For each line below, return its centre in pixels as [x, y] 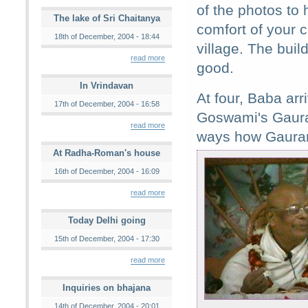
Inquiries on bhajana [107, 288]
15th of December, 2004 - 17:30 [107, 239]
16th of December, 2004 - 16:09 [107, 171]
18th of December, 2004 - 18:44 [107, 36]
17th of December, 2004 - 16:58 [107, 104]
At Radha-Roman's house [107, 153]
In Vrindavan [107, 86]
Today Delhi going [107, 220]
